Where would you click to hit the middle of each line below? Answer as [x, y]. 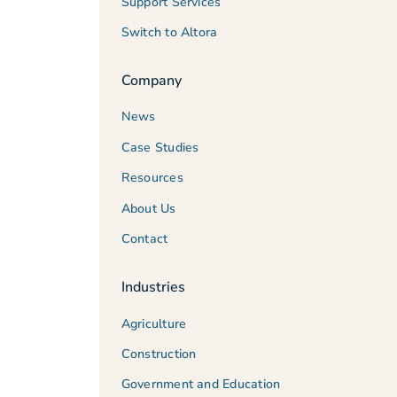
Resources [152, 178]
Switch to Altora [169, 32]
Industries [153, 287]
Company [151, 80]
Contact [144, 238]
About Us [148, 208]
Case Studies [160, 147]
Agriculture [154, 323]
